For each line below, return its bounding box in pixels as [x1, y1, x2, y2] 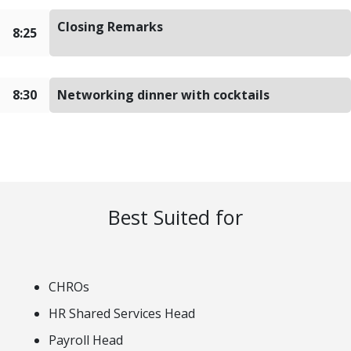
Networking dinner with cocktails [57, 86, 270, 104]
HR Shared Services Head [49, 305, 195, 323]
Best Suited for [108, 204, 243, 231]
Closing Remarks [57, 18, 163, 36]
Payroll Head [49, 331, 123, 349]
